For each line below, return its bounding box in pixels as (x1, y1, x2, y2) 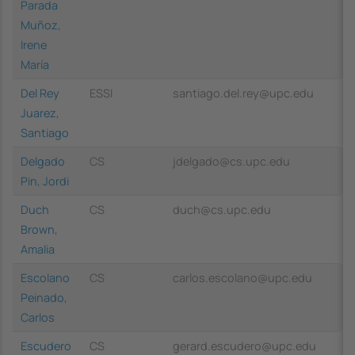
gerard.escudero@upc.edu (173, 338, 316, 353)
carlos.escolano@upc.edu (173, 269, 312, 285)
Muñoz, (21, 17, 61, 32)
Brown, (21, 221, 58, 237)
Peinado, (21, 289, 67, 305)
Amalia (21, 241, 55, 257)
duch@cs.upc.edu (173, 201, 271, 217)
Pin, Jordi (21, 173, 69, 189)
